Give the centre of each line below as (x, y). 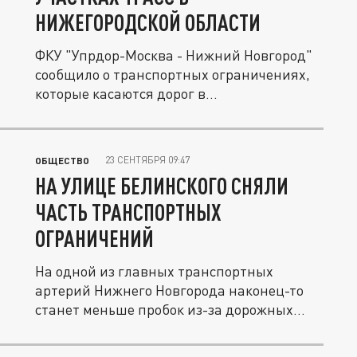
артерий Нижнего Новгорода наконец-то (169, 290)
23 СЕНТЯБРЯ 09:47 (147, 160)
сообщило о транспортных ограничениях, (173, 74)
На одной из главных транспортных (154, 271)
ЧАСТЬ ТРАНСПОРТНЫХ (128, 212)
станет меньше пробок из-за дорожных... (170, 309)
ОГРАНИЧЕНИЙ (94, 238)
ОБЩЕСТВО (62, 160)
